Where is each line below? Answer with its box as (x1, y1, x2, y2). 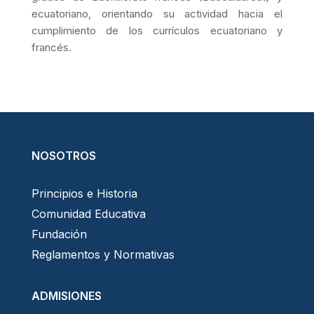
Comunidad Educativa (31, 206, 146, 221)
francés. (31, 40, 71, 54)
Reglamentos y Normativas (31, 247, 175, 261)
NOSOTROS (31, 148, 96, 163)
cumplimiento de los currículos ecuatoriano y (31, 23, 283, 37)
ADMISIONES (31, 288, 102, 303)
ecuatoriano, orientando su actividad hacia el (31, 6, 283, 20)
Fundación (31, 226, 87, 241)
